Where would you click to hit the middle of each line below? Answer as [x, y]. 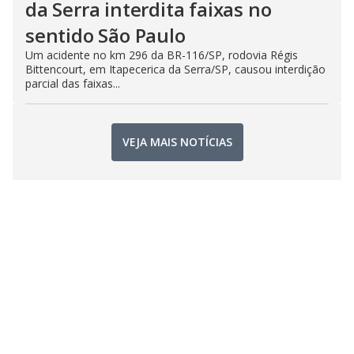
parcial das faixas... [73, 83]
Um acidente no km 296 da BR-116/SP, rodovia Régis [162, 55]
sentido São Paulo [105, 35]
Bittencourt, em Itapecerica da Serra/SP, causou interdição [175, 69]
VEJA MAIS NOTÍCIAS [177, 142]
